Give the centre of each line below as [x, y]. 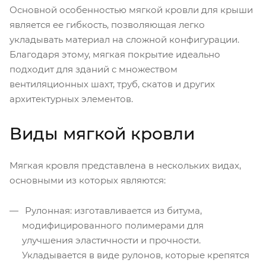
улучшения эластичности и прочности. [111, 240]
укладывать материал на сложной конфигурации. [124, 39]
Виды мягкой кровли [102, 133]
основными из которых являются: [88, 180]
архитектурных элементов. [71, 99]
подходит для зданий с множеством [94, 69]
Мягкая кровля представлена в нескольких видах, [125, 165]
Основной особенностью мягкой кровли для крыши [131, 9]
